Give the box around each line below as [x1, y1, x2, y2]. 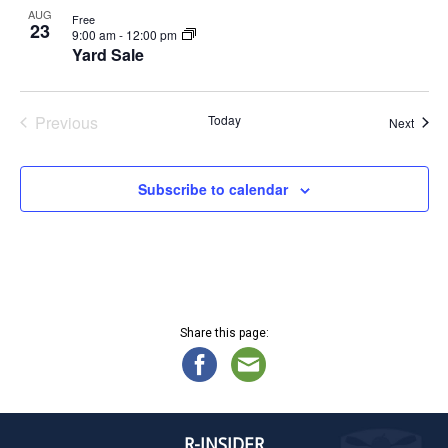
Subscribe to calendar [138, 178, 288, 199]
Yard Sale [71, 42, 144, 66]
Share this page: [179, 325, 269, 340]
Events [65, 131, 114, 155]
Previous [34, 110, 98, 134]
